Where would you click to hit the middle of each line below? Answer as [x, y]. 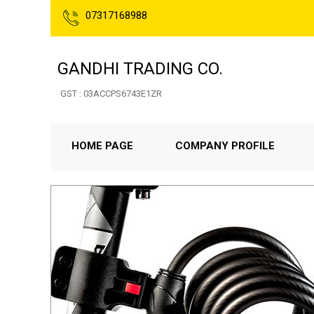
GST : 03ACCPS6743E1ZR [111, 94]
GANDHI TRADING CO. [140, 69]
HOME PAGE [102, 146]
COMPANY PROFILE [225, 146]
